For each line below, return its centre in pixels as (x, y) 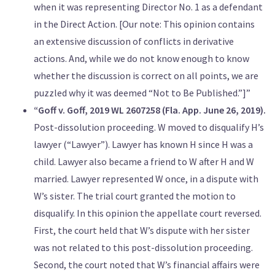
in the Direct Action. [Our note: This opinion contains (144, 24)
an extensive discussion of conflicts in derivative (134, 41)
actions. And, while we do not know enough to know (141, 58)
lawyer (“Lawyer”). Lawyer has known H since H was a (143, 144)
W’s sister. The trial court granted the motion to (135, 196)
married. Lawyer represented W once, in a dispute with (146, 178)
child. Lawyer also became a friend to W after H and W (144, 161)
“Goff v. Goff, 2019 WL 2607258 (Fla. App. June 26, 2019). (150, 110)
